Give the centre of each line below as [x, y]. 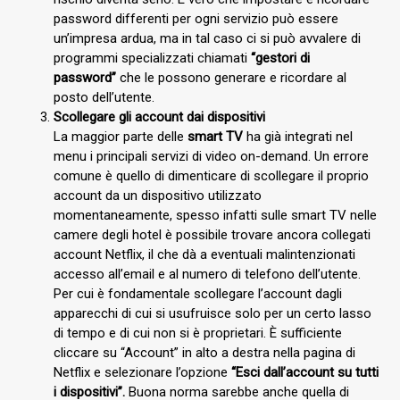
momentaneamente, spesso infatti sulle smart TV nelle [215, 215]
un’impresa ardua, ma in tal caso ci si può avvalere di [207, 38]
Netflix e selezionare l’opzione [142, 372]
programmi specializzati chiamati [152, 58]
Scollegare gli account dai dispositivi [159, 117]
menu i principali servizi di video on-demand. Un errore [211, 156]
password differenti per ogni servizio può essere [196, 18]
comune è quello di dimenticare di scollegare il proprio [211, 175]
